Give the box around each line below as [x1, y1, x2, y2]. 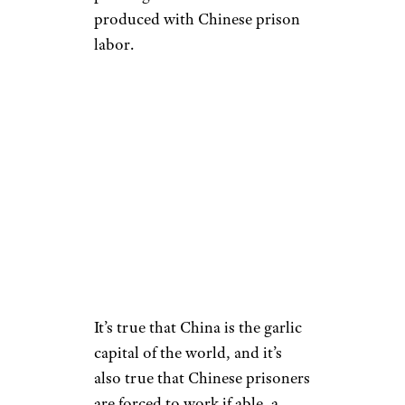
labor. [94, 34, 134, 54]
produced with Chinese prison [94, 9, 300, 29]
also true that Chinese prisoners [94, 368, 310, 388]
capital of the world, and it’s [94, 343, 282, 363]
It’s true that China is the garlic [94, 317, 302, 337]
